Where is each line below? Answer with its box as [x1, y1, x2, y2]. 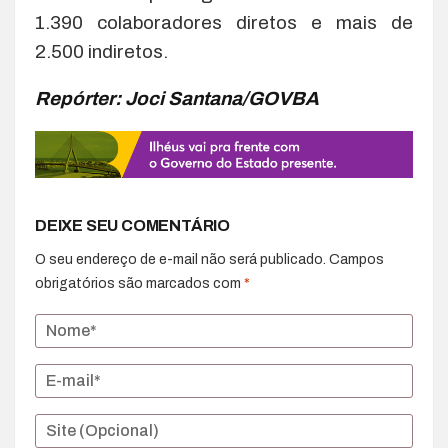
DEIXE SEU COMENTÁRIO [35, 216, 230, 234]
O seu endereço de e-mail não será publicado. [35, 251, 326, 267]
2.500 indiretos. [35, 41, 168, 63]
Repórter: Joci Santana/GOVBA [35, 88, 319, 110]
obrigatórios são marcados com [35, 275, 244, 291]
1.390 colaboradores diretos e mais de [35, 12, 413, 34]
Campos [329, 251, 384, 267]
